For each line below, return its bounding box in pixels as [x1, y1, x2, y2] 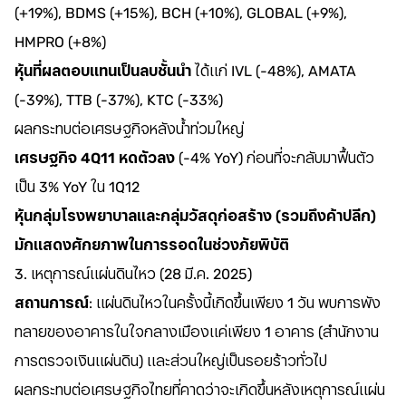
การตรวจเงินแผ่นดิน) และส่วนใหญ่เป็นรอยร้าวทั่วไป [14, 353, 327, 370]
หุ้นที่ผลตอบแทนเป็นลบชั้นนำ [14, 63, 191, 80]
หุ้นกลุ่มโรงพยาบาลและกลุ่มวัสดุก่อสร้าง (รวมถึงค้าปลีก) [14, 208, 376, 225]
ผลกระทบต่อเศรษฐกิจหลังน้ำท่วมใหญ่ [14, 121, 244, 138]
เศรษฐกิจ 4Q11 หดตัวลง [14, 150, 175, 167]
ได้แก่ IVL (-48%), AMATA [191, 63, 356, 80]
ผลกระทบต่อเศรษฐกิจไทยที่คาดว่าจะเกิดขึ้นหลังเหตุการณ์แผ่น [14, 382, 385, 399]
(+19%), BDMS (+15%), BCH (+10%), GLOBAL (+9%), [14, 5, 347, 22]
